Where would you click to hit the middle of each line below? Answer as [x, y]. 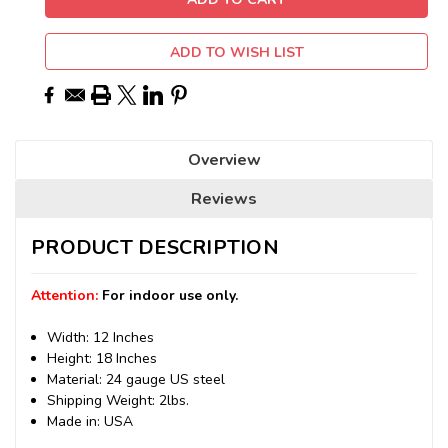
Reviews [224, 199]
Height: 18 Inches [102, 359]
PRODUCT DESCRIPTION [155, 248]
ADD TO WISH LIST [236, 53]
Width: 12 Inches [101, 338]
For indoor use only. [170, 296]
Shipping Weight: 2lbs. [118, 401]
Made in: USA [90, 422]
